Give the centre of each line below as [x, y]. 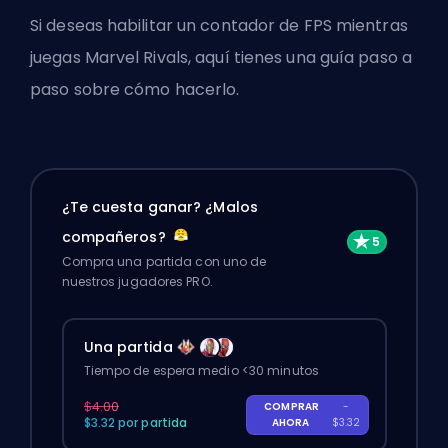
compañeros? [115, 236]
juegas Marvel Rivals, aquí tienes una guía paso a [221, 58]
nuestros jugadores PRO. [137, 281]
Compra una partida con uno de [164, 261]
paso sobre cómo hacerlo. [135, 90]
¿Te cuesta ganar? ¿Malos [159, 206]
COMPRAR [291, 406]
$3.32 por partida [135, 422]
